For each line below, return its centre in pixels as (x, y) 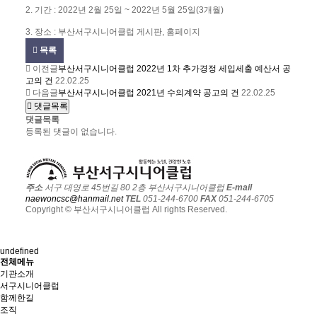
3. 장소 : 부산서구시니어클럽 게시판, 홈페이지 (113, 32)
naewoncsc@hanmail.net (75, 199)
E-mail (240, 188)
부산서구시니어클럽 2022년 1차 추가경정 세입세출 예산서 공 (175, 69)
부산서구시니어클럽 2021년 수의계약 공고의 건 (149, 93)
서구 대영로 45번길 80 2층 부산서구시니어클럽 (134, 188)
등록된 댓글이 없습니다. (71, 132)
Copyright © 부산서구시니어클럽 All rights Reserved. (127, 210)
